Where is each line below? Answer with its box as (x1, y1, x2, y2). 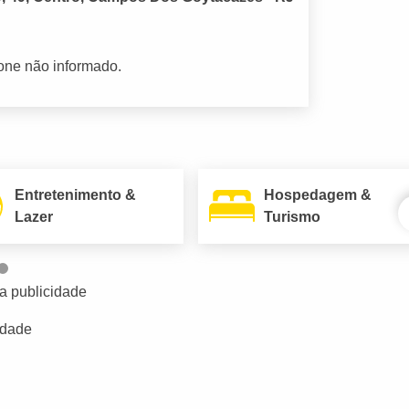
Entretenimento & (15, 186, 137, 203)
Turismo (264, 208, 321, 225)
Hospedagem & (264, 186, 372, 203)
